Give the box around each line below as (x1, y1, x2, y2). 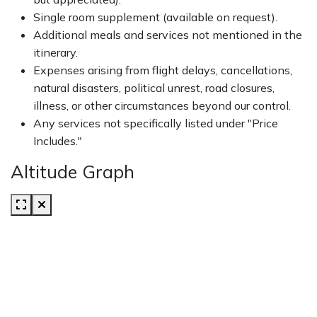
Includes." (33, 134, 82, 148)
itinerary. (33, 45, 78, 59)
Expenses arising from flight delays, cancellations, (33, 63, 292, 77)
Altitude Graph (11, 161, 134, 183)
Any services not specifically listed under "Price (33, 116, 278, 130)
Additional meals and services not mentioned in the (33, 28, 302, 42)
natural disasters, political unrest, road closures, (33, 81, 275, 95)
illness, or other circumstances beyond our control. (33, 98, 291, 113)
